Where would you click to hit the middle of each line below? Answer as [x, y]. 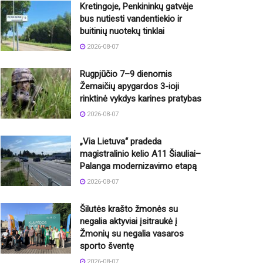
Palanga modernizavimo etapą [138, 166]
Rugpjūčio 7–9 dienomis [126, 74]
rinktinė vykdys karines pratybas [141, 98]
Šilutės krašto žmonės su [129, 209]
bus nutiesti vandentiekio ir [131, 18]
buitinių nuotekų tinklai [122, 31]
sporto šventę [107, 246]
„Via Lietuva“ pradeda [121, 141]
